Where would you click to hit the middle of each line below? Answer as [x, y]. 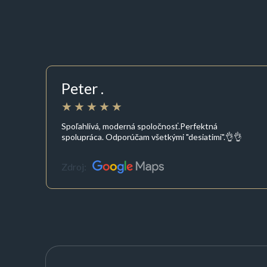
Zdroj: [74, 167]
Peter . [82, 89]
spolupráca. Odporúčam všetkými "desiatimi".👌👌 [151, 136]
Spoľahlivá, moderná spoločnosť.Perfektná [139, 126]
